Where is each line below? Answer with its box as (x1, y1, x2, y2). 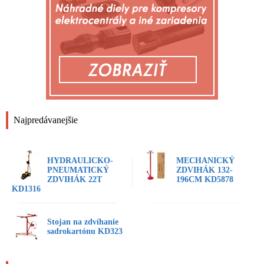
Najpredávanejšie (14, 115, 78, 126)
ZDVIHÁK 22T (47, 175, 102, 184)
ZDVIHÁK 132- (176, 166, 233, 175)
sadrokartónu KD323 (47, 227, 123, 236)
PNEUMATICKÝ (47, 166, 109, 175)
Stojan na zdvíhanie (47, 217, 118, 227)
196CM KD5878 (176, 175, 233, 184)
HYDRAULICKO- (47, 156, 113, 166)
